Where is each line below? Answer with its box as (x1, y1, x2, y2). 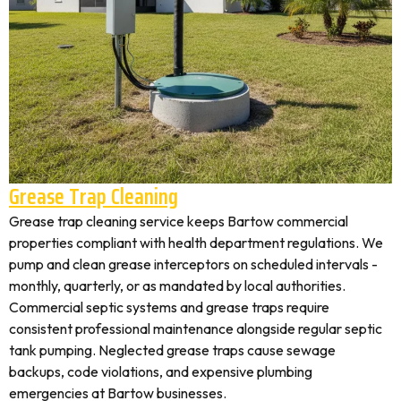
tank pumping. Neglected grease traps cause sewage (9, 341, 336, 359)
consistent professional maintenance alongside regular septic (9, 320, 382, 337)
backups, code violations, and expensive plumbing (9, 363, 312, 380)
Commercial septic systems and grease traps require (9, 298, 329, 316)
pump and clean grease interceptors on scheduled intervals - (9, 255, 378, 273)
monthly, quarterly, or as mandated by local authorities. (9, 277, 346, 294)
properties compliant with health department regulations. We (9, 234, 383, 252)
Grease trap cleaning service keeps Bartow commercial (9, 212, 348, 230)
